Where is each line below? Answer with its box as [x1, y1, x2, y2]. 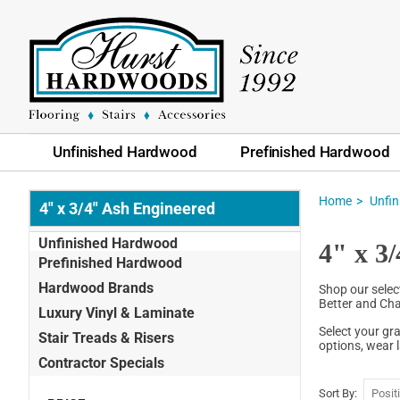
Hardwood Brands [38, 279, 154, 296]
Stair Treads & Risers [38, 329, 174, 346]
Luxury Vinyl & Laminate [38, 304, 195, 321]
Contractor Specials [38, 354, 164, 371]
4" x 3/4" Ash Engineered [39, 198, 215, 218]
